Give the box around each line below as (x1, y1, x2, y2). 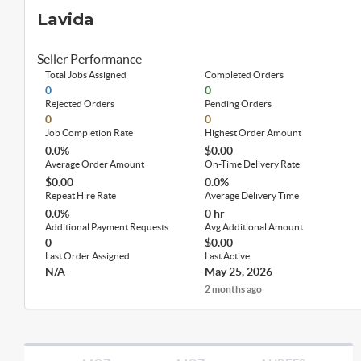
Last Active (205, 250, 251, 261)
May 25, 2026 (205, 264, 273, 278)
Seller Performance (37, 51, 142, 66)
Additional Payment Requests (45, 221, 168, 232)
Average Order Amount (45, 158, 144, 169)
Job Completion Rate (45, 127, 133, 138)
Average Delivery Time (205, 189, 300, 201)
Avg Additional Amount (205, 221, 304, 232)
